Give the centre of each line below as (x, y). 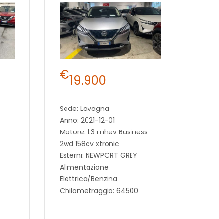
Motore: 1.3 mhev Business (103, 132)
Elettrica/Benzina (88, 179)
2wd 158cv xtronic (89, 144)
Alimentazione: (85, 167)
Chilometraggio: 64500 (99, 191)
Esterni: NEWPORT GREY (98, 156)
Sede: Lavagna (84, 109)
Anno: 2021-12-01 (87, 120)
